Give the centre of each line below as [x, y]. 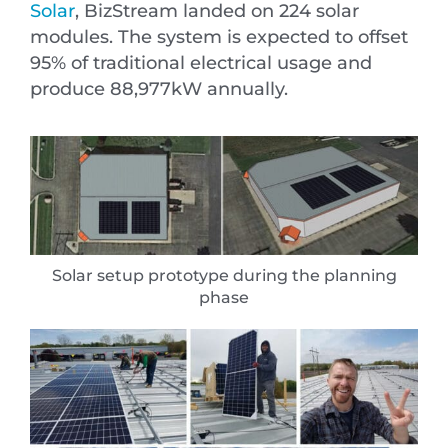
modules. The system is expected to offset [219, 36]
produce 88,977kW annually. [159, 88]
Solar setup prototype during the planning [224, 276]
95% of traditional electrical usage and [201, 62]
